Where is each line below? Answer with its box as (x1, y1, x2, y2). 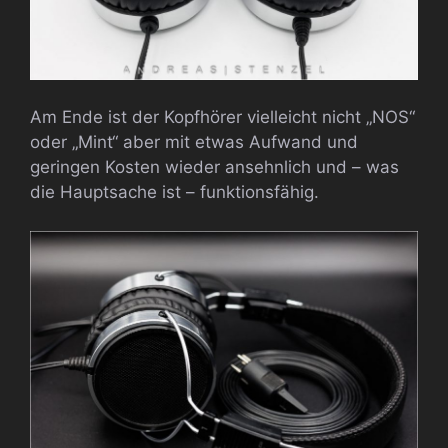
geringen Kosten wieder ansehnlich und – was (30, 157, 399, 178)
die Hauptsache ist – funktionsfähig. (30, 182, 319, 203)
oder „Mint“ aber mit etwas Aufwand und (30, 132, 358, 153)
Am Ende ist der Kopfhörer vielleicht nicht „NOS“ (30, 107, 415, 128)
